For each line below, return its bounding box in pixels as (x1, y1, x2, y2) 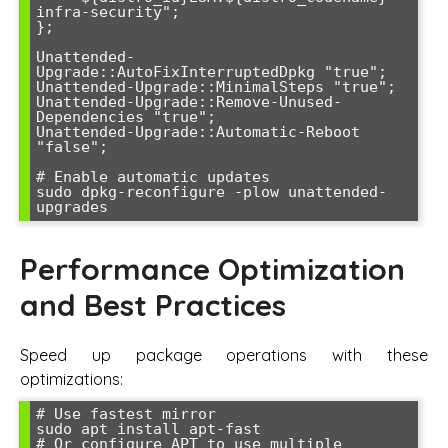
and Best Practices (20, 285, 286, 324)
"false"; (36, 137, 108, 156)
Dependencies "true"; (36, 107, 216, 126)
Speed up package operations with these (20, 345, 428, 365)
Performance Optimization (20, 249, 405, 288)
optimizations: (20, 369, 123, 389)
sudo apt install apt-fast (36, 420, 261, 438)
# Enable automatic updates (36, 167, 270, 186)
